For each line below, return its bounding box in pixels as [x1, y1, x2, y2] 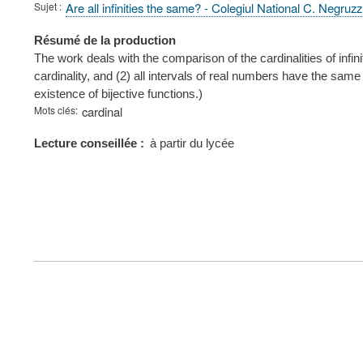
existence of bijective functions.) [34, 86, 203, 100]
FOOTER [34, 246, 100, 270]
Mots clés [34, 102, 75, 117]
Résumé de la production [34, 32, 176, 47]
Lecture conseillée [34, 136, 140, 151]
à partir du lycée [150, 136, 235, 151]
